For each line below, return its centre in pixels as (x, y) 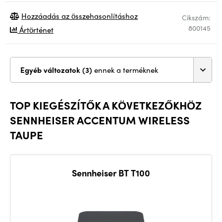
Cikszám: (196, 17)
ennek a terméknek (126, 70)
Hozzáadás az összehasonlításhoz (80, 16)
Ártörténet (35, 30)
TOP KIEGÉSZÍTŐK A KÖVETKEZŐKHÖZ (106, 105)
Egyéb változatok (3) (88, 70)
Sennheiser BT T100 (111, 173)
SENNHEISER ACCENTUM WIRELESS (100, 120)
